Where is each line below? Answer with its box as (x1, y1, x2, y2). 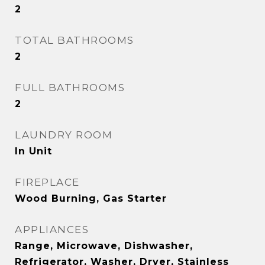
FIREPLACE (15, 176, 80, 188)
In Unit (15, 146, 52, 157)
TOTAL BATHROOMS (15, 34, 134, 46)
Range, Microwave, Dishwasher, (15, 240, 193, 251)
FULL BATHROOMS (15, 82, 125, 93)
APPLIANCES (15, 224, 89, 235)
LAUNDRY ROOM (15, 129, 112, 141)
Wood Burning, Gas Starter (15, 193, 167, 204)
